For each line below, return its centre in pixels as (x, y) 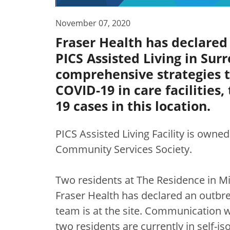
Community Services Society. (124, 149)
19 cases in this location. (133, 106)
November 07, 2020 (93, 23)
